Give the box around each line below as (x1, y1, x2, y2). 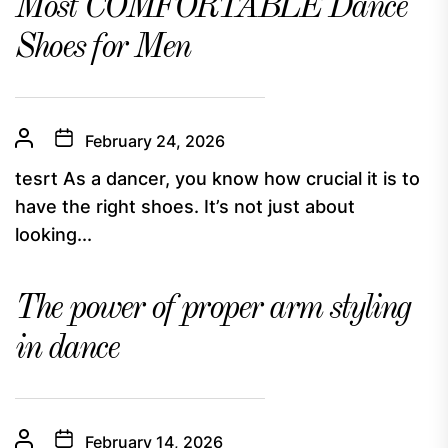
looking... (15, 224, 92, 245)
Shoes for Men (15, 31, 190, 65)
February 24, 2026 (85, 131, 225, 151)
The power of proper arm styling (15, 292, 410, 326)
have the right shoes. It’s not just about (15, 196, 355, 217)
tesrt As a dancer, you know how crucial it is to (15, 168, 420, 189)
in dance (15, 332, 118, 366)
